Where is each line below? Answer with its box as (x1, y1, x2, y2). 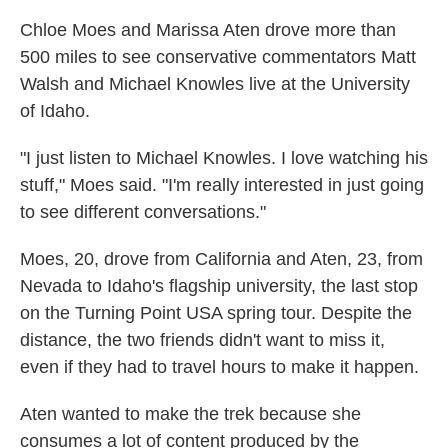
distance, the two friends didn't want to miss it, (20, 330, 385, 350)
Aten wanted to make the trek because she (20, 404, 361, 424)
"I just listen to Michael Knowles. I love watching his (20, 148, 428, 168)
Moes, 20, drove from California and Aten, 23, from (20, 249, 423, 269)
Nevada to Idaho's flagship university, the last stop (20, 276, 418, 296)
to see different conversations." (20, 202, 266, 222)
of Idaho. (20, 101, 90, 121)
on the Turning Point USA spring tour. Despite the (20, 303, 412, 323)
